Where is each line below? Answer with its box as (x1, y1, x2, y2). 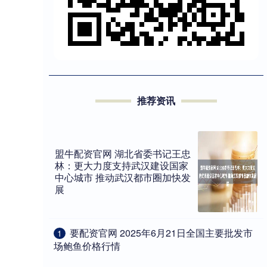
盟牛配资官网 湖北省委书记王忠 (55, 147, 191, 161)
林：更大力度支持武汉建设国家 (55, 159, 188, 173)
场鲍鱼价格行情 (54, 239, 120, 253)
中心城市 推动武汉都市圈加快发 (55, 170, 191, 185)
